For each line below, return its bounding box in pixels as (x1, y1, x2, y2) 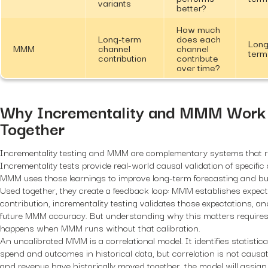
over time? (176, 60, 220, 75)
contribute (176, 50, 218, 65)
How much (176, 22, 220, 36)
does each (176, 31, 221, 46)
